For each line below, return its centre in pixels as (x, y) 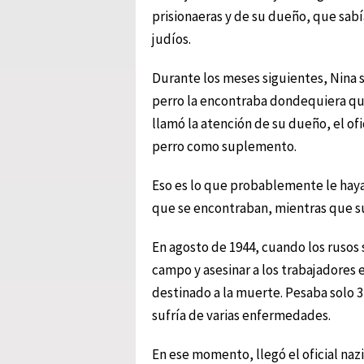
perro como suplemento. (224, 146)
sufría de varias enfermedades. (241, 315)
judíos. (171, 39)
